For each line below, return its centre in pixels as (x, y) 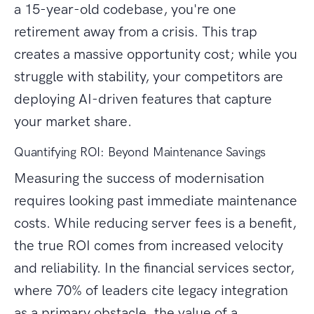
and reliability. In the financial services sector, (154, 268)
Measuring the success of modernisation (139, 178)
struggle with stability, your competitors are (149, 77)
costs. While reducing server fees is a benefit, (155, 223)
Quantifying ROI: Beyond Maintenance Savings (140, 152)
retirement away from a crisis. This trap (136, 32)
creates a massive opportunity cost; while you (156, 54)
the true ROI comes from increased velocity (149, 246)
